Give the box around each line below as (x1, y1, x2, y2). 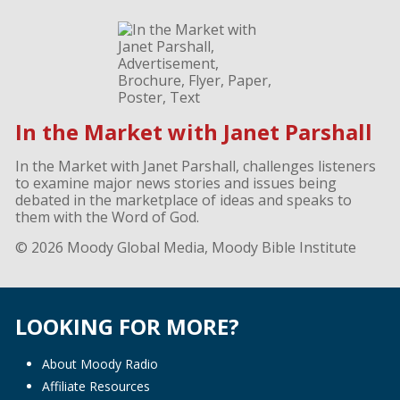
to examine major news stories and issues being (14, 173, 337, 194)
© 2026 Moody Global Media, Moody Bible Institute (14, 237, 356, 258)
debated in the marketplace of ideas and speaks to (14, 190, 352, 211)
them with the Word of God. (14, 207, 199, 228)
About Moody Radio (41, 355, 158, 373)
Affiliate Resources (41, 378, 150, 396)
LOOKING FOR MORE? (14, 312, 239, 342)
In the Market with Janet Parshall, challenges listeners (14, 156, 376, 177)
